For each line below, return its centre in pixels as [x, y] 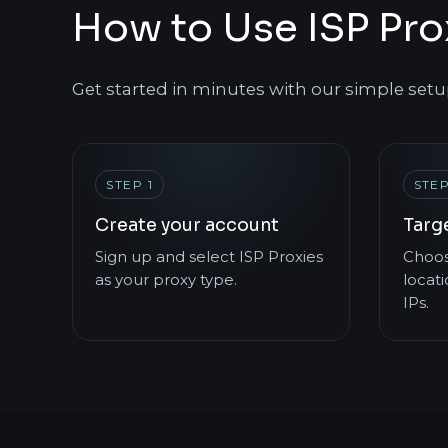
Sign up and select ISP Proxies [209, 256]
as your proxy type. [166, 279]
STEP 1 [130, 184]
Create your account [187, 225]
